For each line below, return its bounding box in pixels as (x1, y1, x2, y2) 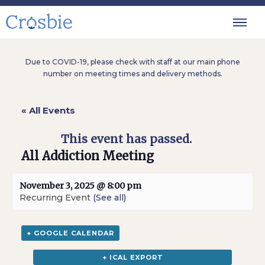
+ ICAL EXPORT (102, 253, 163, 261)
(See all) (93, 192, 126, 203)
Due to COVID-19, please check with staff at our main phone (25, 57, 240, 66)
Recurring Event (20, 192, 93, 203)
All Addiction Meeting (21, 148, 154, 164)
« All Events (21, 105, 76, 116)
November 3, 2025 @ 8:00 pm (20, 180, 141, 191)
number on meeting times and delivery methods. (43, 69, 222, 78)
